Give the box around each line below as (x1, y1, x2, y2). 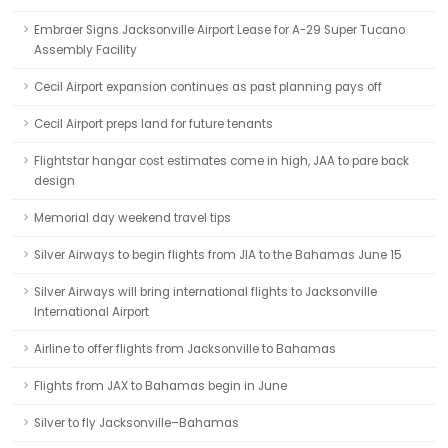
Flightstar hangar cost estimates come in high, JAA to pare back (34, 153, 409, 169)
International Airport (34, 304, 149, 320)
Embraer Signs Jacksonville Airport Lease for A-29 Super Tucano (34, 22, 405, 38)
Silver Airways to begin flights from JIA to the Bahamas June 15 (34, 247, 402, 263)
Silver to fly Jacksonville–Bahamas (34, 415, 239, 431)
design (34, 173, 75, 189)
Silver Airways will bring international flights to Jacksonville (34, 284, 377, 300)
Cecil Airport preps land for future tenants (34, 116, 273, 132)
